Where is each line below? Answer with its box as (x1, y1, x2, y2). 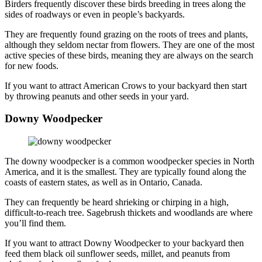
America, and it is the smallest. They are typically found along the (5, 166, 246, 177)
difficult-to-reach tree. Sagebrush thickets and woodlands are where (5, 207, 253, 218)
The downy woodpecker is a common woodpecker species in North (5, 156, 254, 166)
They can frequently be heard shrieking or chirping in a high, (5, 196, 229, 207)
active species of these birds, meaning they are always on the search (5, 50, 253, 60)
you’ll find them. (5, 218, 66, 228)
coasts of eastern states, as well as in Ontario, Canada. (5, 177, 202, 187)
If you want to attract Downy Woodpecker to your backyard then (5, 237, 244, 248)
